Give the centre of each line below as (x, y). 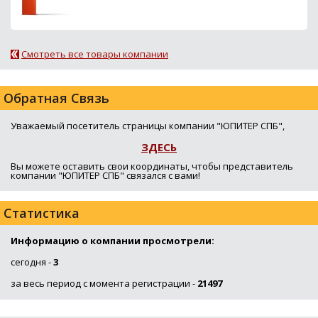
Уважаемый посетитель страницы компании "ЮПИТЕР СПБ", (148, 125)
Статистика (42, 213)
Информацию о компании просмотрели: (113, 240)
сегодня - (32, 262)
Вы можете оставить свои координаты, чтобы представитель (152, 166)
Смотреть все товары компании (95, 54)
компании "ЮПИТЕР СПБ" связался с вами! (105, 175)
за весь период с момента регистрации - (104, 283)
